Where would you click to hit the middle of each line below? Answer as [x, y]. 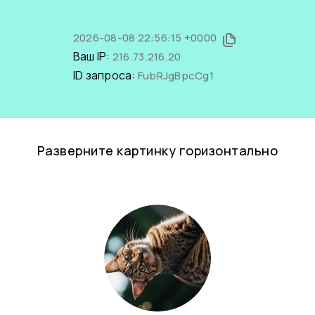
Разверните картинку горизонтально [157, 150]
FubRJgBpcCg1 [175, 76]
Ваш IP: [92, 56]
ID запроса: [105, 75]
